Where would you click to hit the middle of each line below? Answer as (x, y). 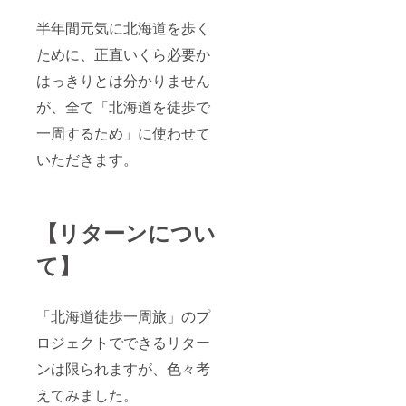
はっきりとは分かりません (123, 80)
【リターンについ (126, 232)
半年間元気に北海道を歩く (123, 27)
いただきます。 (87, 159)
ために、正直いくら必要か (123, 53)
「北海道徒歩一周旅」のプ (123, 315)
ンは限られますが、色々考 (123, 368)
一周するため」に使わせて (123, 132)
